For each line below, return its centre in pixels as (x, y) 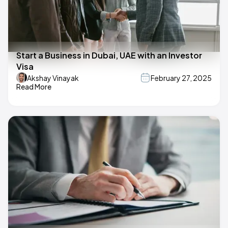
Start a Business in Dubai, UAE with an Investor (109, 55)
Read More (34, 87)
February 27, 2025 (181, 78)
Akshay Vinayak (53, 78)
